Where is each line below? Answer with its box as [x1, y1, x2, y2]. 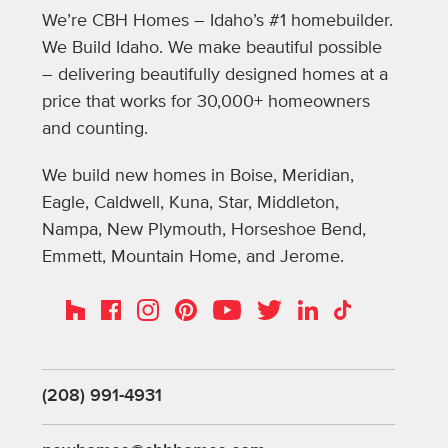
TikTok [332, 296, 377, 317]
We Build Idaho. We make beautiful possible [42, 36, 382, 59]
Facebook [99, 296, 169, 317]
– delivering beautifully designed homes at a [42, 63, 388, 86]
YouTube [211, 296, 272, 317]
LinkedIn [296, 296, 357, 317]
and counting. [42, 117, 148, 140]
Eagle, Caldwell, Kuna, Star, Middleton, [42, 191, 339, 214]
